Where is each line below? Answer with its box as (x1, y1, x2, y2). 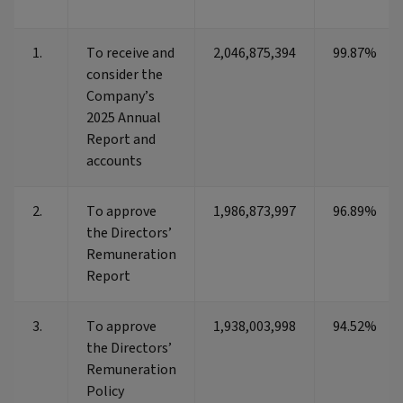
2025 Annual (86, 108, 161, 129)
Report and (86, 130, 156, 150)
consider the (86, 65, 163, 85)
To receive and (86, 43, 175, 64)
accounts (86, 151, 142, 172)
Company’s (86, 86, 155, 107)
